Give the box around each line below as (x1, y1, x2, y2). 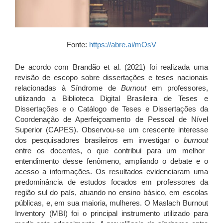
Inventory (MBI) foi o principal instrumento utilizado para (15, 209, 208, 218)
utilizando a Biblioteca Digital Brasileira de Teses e (15, 94, 208, 103)
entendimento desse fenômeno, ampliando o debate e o (15, 156, 208, 165)
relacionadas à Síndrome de (15, 83, 121, 92)
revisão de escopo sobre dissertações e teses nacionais (15, 73, 208, 82)
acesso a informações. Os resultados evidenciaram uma (15, 167, 208, 176)
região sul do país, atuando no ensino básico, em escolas (15, 188, 208, 197)
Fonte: (67, 40, 89, 49)
